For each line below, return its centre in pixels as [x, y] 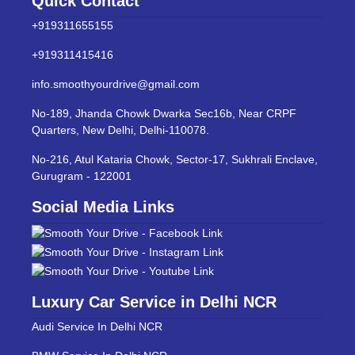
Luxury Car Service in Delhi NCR [154, 302]
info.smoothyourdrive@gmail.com [116, 84]
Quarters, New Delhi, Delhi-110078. [120, 130]
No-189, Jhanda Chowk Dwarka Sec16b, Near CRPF [164, 113]
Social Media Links [103, 206]
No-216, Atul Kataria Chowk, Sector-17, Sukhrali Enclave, [175, 159]
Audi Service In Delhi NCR [97, 326]
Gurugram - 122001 [82, 176]
